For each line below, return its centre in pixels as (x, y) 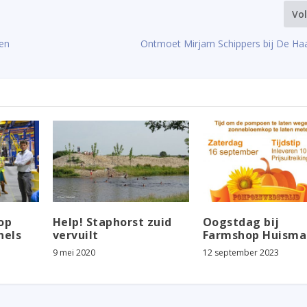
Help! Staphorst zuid (112, 222)
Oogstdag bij (241, 222)
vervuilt (75, 235)
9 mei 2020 (74, 253)
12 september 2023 (241, 253)
